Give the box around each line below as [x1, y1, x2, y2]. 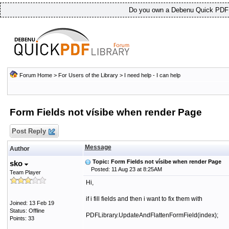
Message [84, 144, 111, 151]
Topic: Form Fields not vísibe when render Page [92, 158, 221, 165]
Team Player [9, 169, 41, 175]
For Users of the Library [58, 72, 118, 78]
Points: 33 [9, 215, 34, 221]
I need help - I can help [124, 72, 180, 78]
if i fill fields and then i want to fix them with [85, 195, 202, 202]
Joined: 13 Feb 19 [9, 200, 54, 206]
